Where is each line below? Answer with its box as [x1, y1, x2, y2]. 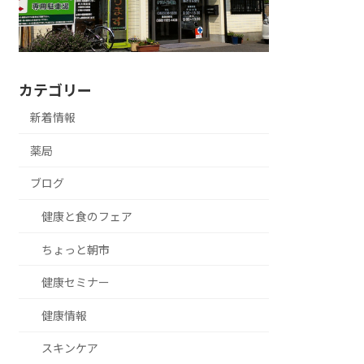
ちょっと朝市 [41, 242, 110, 257]
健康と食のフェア [41, 210, 133, 224]
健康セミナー [41, 275, 110, 290]
